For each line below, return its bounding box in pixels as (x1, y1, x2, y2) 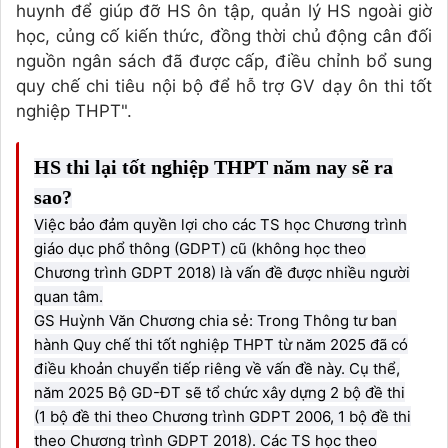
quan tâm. (34, 287, 103, 307)
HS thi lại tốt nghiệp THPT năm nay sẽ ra (34, 156, 393, 179)
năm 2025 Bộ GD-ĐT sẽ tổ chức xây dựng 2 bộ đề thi (34, 383, 405, 403)
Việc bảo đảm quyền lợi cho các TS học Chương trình (34, 215, 407, 235)
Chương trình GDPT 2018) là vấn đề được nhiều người (34, 263, 410, 283)
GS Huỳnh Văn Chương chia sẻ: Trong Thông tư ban (34, 311, 397, 331)
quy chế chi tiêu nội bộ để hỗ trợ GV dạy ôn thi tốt (16, 76, 432, 97)
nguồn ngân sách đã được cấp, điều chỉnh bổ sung (16, 51, 432, 72)
